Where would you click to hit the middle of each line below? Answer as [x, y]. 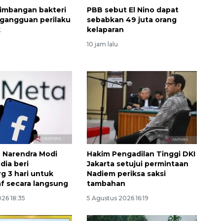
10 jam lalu [102, 44]
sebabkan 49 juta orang [131, 19]
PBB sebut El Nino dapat [132, 10]
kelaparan [105, 29]
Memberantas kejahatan [110, 213]
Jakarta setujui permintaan [137, 164]
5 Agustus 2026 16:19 [117, 198]
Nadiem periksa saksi [126, 174]
